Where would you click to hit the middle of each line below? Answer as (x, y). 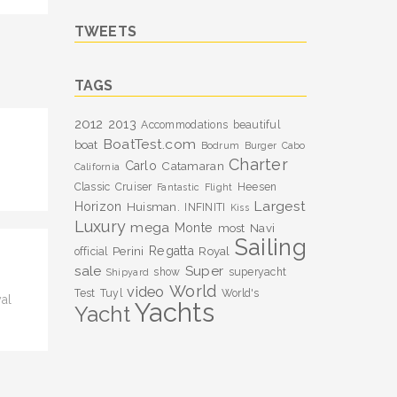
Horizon (98, 206)
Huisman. (153, 206)
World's (240, 293)
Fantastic (179, 187)
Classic (92, 187)
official (91, 252)
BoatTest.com (149, 144)
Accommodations (185, 125)
